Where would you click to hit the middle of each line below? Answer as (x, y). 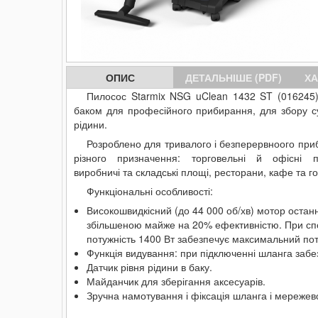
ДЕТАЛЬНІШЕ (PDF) (234, 77)
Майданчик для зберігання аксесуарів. (176, 281)
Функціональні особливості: (150, 191)
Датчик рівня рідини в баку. (149, 267)
